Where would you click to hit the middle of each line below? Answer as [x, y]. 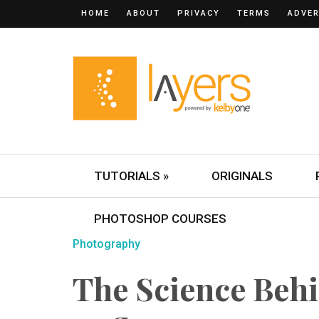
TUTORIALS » [131, 176]
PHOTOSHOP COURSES [160, 219]
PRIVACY [199, 13]
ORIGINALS [242, 176]
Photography [106, 244]
